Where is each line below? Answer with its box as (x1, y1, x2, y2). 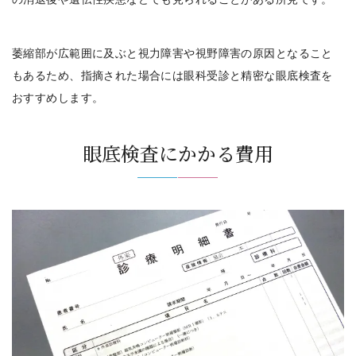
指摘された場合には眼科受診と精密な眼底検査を (80, 68, 333, 82)
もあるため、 (12, 68, 81, 82)
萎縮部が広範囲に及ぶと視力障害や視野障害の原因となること (12, 46, 333, 60)
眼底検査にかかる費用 (83, 138, 273, 167)
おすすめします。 (12, 91, 104, 104)
